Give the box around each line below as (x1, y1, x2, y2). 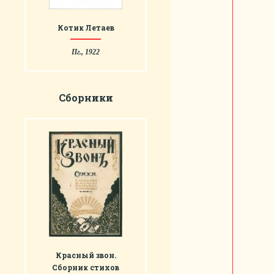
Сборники (58, 91, 113, 104)
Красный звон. (55, 250, 116, 260)
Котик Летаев (57, 23, 114, 32)
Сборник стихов (52, 262, 119, 272)
